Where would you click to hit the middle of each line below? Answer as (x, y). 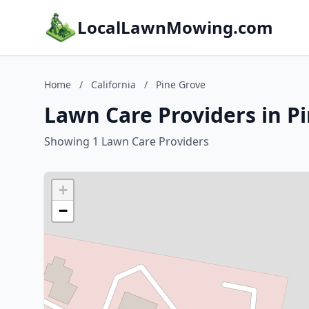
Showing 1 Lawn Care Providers (127, 141)
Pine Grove (181, 84)
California (113, 84)
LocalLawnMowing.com (175, 27)
